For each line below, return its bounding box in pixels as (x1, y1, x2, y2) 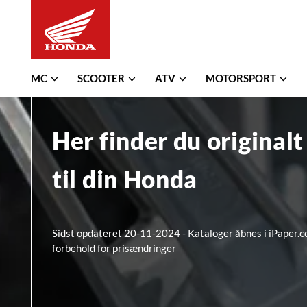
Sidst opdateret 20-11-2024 (52, 227, 182, 239)
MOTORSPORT (206, 72, 278, 85)
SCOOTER (77, 72, 127, 85)
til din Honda (52, 164, 198, 193)
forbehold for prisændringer (52, 242, 176, 254)
